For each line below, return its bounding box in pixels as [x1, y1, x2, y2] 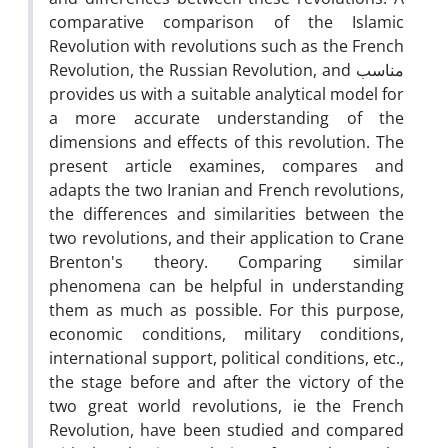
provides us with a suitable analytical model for [49, 82, 404, 105]
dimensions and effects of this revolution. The [49, 130, 404, 153]
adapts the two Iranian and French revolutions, [49, 178, 404, 201]
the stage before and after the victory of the [49, 370, 404, 393]
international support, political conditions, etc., [49, 346, 404, 369]
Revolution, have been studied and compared [49, 418, 404, 441]
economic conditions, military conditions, [49, 322, 404, 345]
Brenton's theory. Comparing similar [49, 250, 404, 273]
